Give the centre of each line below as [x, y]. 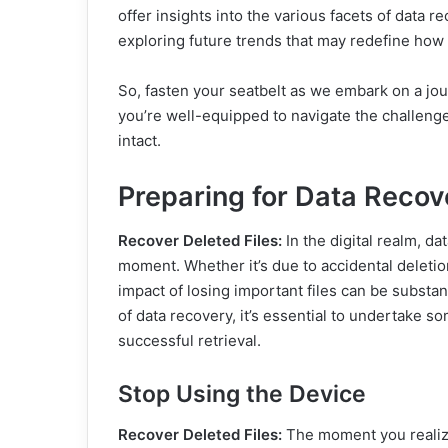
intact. [139, 140]
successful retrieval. [189, 340]
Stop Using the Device [242, 394]
